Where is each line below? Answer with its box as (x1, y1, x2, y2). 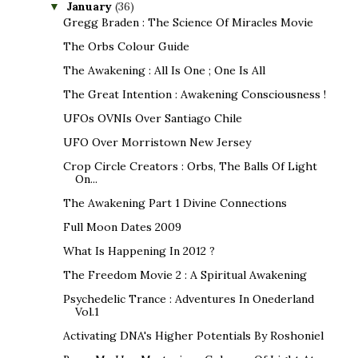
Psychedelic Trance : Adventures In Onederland (62, 291, 314, 306)
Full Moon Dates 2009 (62, 219, 181, 234)
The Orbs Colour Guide (62, 38, 189, 54)
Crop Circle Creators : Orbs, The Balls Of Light (62, 158, 317, 173)
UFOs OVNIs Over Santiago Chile (62, 110, 242, 125)
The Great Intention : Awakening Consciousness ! (62, 86, 326, 101)
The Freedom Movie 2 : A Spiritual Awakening (62, 267, 307, 282)
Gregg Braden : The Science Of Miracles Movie (62, 14, 313, 30)
